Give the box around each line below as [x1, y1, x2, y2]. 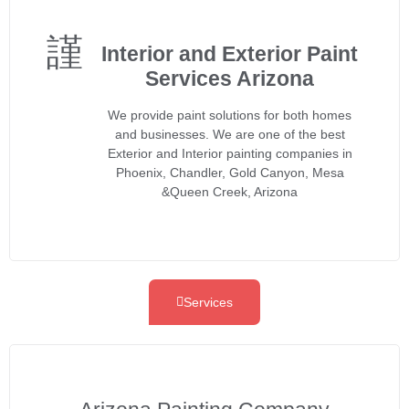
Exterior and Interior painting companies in [107, 145, 352, 161]
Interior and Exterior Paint [101, 41, 358, 66]
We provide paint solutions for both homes [108, 107, 351, 122]
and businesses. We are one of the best [114, 126, 345, 142]
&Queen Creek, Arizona [162, 184, 298, 199]
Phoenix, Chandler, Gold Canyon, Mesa [115, 164, 344, 180]
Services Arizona [145, 66, 314, 90]
